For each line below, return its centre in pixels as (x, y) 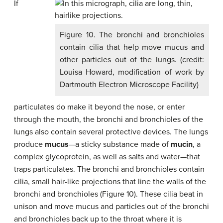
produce (29, 144)
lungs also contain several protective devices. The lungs (111, 132)
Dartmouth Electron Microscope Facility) (129, 84)
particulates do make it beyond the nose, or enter (99, 107)
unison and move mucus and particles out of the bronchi (111, 206)
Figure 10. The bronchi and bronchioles (132, 35)
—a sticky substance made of (120, 144)
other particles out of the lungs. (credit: (132, 59)
